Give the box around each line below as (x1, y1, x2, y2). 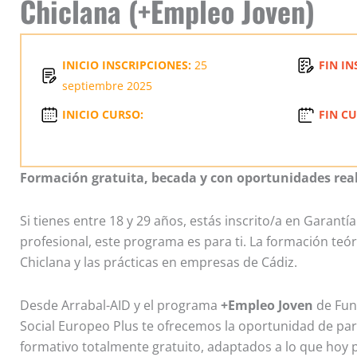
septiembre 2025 (62, 78, 152, 94)
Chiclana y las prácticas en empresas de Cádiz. (20, 253, 297, 272)
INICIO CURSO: (62, 107, 143, 123)
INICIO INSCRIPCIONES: (62, 57, 191, 73)
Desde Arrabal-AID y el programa (20, 296, 218, 315)
